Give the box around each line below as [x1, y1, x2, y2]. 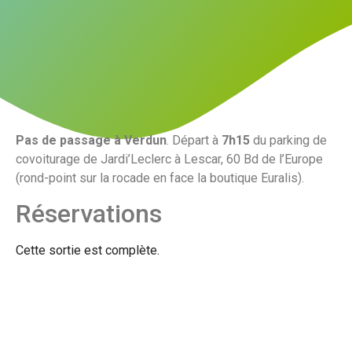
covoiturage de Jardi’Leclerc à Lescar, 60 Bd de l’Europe [16, 151, 323, 167]
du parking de [250, 132, 327, 148]
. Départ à [167, 132, 222, 148]
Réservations [16, 199, 162, 229]
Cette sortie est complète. [16, 243, 159, 258]
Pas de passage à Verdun [16, 132, 167, 148]
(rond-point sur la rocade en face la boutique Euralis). [16, 170, 304, 185]
